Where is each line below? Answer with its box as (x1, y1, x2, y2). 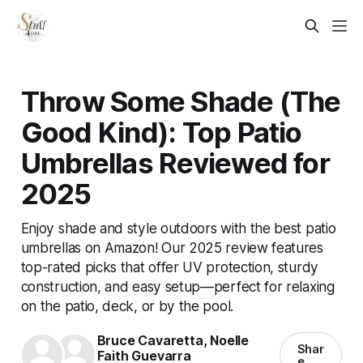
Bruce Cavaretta (96, 331, 203, 348)
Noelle (210, 331, 249, 348)
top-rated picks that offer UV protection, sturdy (20, 258, 318, 275)
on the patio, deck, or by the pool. (20, 297, 233, 314)
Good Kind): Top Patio (20, 114, 302, 149)
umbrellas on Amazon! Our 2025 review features (20, 238, 323, 256)
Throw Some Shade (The (20, 83, 341, 118)
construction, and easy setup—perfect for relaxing (20, 277, 335, 295)
